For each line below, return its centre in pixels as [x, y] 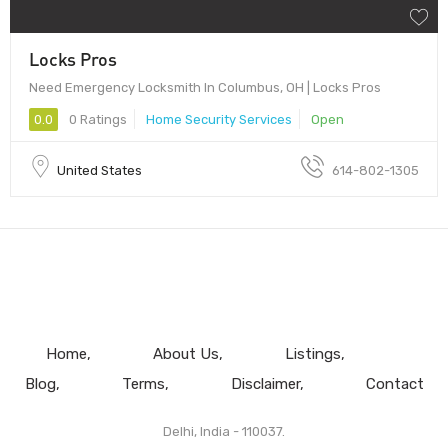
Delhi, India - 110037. [224, 431]
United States [99, 170]
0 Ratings [96, 119]
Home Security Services [219, 119]
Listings [312, 353]
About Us [185, 353]
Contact [394, 383]
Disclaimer [265, 383]
